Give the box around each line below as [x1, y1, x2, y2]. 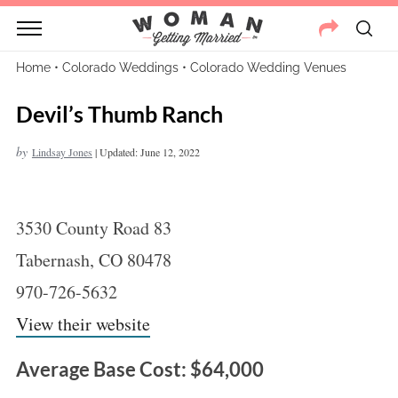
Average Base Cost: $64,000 [15, 357, 264, 381]
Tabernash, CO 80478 [15, 248, 171, 272]
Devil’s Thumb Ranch [15, 100, 223, 127]
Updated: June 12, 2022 [99, 145, 200, 159]
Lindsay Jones [31, 145, 92, 159]
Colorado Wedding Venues [189, 60, 346, 75]
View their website [15, 312, 150, 336]
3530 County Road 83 [15, 216, 171, 240]
